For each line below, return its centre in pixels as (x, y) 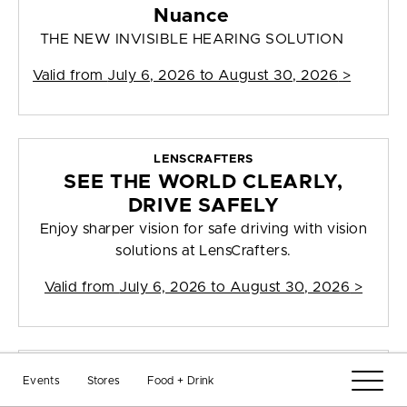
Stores (104, 381)
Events (42, 381)
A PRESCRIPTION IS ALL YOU (203, 394)
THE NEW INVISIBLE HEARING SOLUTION (192, 40)
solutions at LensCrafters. (203, 251)
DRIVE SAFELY (203, 206)
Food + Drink (181, 381)
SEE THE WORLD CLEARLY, (203, 183)
